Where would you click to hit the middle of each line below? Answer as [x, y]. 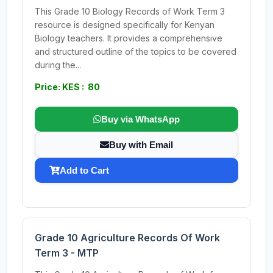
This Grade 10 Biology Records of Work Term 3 [130, 11]
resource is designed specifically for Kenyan [125, 25]
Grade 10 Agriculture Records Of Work [127, 238]
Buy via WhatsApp [140, 119]
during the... [58, 65]
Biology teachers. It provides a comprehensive [129, 38]
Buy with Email [141, 145]
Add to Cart [84, 170]
